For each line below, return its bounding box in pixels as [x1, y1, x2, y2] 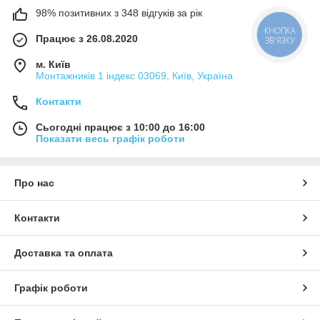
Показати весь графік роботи [36, 133, 185, 145]
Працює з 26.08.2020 [36, 33, 138, 45]
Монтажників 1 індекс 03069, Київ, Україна [36, 70, 233, 82]
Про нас [14, 177, 54, 189]
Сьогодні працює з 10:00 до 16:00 [36, 121, 205, 134]
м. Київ [36, 59, 71, 71]
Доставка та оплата [14, 247, 113, 259]
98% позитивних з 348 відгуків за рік [36, 7, 202, 19]
